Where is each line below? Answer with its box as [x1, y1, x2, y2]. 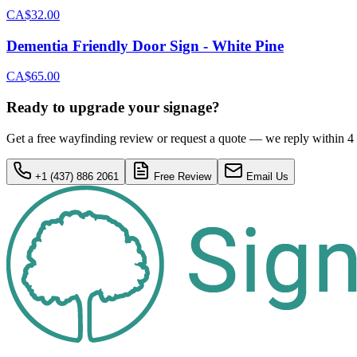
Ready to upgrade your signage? [6, 99, 220, 116]
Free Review [151, 170, 211, 182]
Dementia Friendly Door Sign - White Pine [6, 37, 284, 54]
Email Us [243, 170, 288, 182]
